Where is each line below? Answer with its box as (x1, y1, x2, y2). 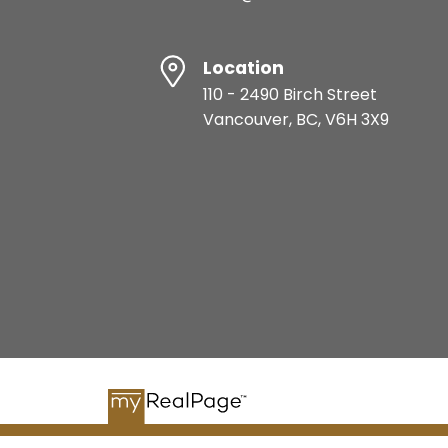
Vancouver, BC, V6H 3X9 (203, 108, 390, 132)
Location (203, 56, 285, 81)
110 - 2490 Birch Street (203, 83, 378, 107)
